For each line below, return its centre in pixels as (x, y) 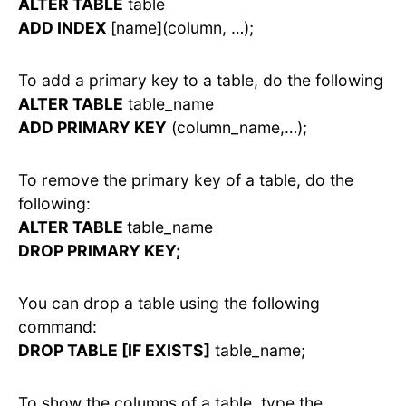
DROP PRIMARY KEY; (99, 251)
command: (58, 327)
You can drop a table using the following (169, 304)
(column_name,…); (237, 128)
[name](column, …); (182, 28)
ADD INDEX (64, 28)
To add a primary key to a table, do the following (201, 81)
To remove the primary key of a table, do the (186, 180)
